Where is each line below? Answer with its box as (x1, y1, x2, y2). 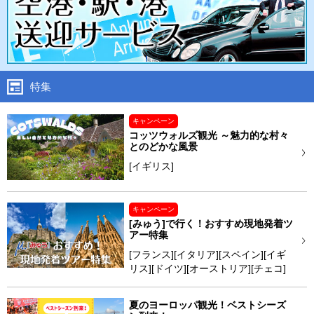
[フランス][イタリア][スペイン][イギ (128, 248, 286, 260)
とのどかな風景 (128, 141, 198, 153)
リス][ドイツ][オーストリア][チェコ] (128, 262, 286, 274)
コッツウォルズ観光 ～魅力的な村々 (128, 130, 289, 142)
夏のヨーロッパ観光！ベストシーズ (128, 299, 286, 310)
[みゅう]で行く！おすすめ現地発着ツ (128, 217, 293, 229)
